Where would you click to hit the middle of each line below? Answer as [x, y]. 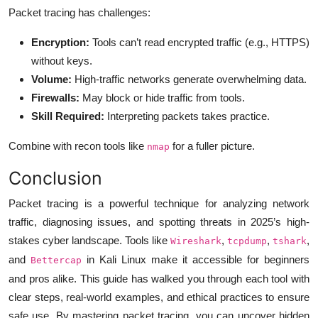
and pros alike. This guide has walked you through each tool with [159, 278]
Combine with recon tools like [78, 146]
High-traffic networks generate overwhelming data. [189, 79]
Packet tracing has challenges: [79, 12]
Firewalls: [55, 97]
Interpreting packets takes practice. [187, 116]
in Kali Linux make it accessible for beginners [196, 259]
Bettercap [56, 260]
